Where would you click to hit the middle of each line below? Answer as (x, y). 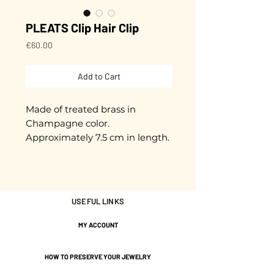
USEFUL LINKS (98, 201)
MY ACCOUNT (98, 225)
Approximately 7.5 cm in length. (98, 137)
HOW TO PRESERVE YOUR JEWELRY (98, 257)
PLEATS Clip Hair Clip (82, 27)
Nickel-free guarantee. (77, 165)
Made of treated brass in (81, 109)
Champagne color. (68, 123)
